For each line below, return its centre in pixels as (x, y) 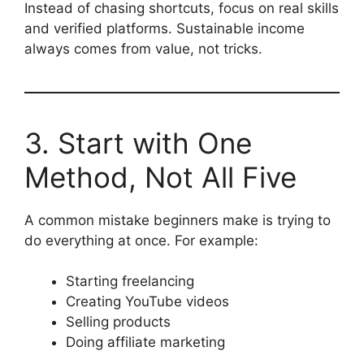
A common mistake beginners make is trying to (178, 220)
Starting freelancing (130, 282)
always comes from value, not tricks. (143, 48)
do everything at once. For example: (141, 240)
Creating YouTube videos (147, 302)
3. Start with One (138, 143)
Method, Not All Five (160, 177)
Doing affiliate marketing (145, 342)
